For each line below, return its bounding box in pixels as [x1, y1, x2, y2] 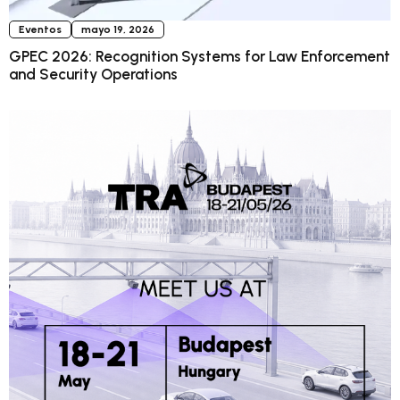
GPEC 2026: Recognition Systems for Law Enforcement [9, 47, 390, 66]
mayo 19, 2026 [81, 23, 154, 37]
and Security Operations [9, 65, 178, 84]
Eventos [19, 23, 62, 37]
